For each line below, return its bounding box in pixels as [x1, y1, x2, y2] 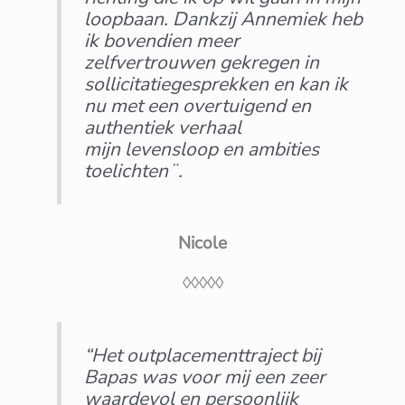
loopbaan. [84, 5, 169, 32]
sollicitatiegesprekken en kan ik [84, 71, 349, 97]
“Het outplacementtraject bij [84, 343, 322, 369]
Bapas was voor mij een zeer [84, 364, 326, 391]
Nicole [178, 231, 227, 256]
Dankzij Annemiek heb [173, 5, 363, 32]
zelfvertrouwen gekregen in [84, 49, 320, 75]
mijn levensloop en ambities [84, 136, 320, 162]
